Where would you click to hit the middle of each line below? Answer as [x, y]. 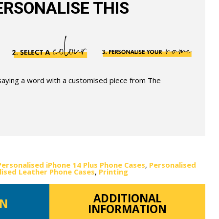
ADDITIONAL [127, 198]
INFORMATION [128, 209]
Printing [114, 171]
